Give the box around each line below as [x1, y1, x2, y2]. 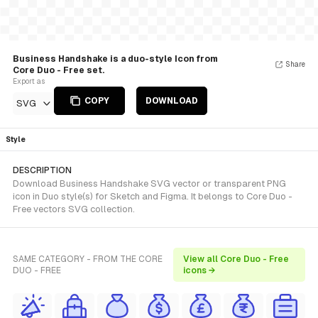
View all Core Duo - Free [182, 254, 289, 264]
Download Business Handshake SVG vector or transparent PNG [13, 178, 286, 189]
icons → [182, 265, 216, 275]
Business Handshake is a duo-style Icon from [13, 54, 218, 64]
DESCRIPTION [13, 165, 72, 175]
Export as [13, 77, 45, 85]
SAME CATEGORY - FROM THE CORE [13, 254, 163, 264]
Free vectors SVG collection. [13, 204, 135, 214]
